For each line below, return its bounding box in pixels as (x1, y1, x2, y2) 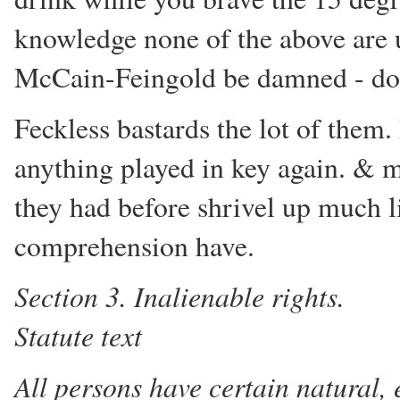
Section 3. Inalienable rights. (14, 277, 345, 315)
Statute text (14, 316, 142, 354)
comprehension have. (14, 227, 254, 264)
